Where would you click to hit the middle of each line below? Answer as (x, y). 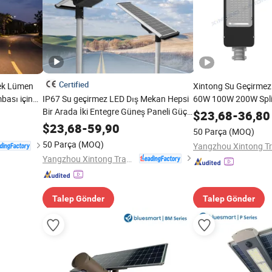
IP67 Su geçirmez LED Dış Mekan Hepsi (115, 99)
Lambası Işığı (219, 111)
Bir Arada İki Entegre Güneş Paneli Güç (114, 111)
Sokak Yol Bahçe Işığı (82, 124)
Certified (73, 84)
